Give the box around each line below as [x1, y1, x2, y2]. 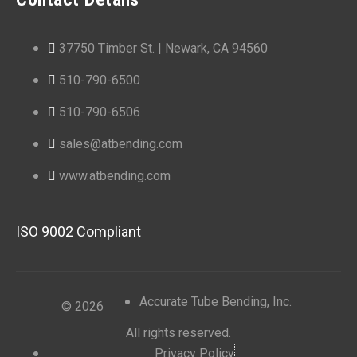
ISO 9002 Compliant [16, 222, 141, 240]
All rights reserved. [126, 324, 231, 340]
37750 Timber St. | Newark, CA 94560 [59, 40, 268, 56]
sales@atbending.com [59, 135, 182, 151]
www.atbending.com [59, 167, 171, 183]
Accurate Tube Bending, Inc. [139, 293, 292, 309]
